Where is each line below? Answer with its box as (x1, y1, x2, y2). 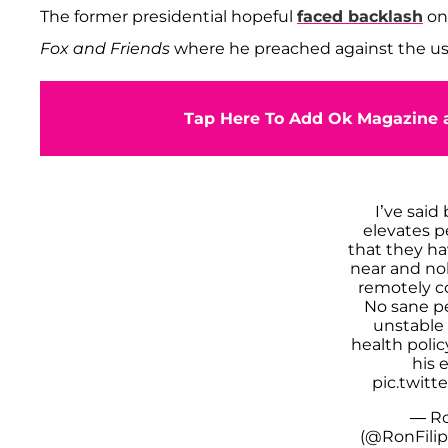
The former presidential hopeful (40, 6, 297, 26)
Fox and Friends (40, 38, 170, 58)
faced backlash (297, 6, 423, 26)
